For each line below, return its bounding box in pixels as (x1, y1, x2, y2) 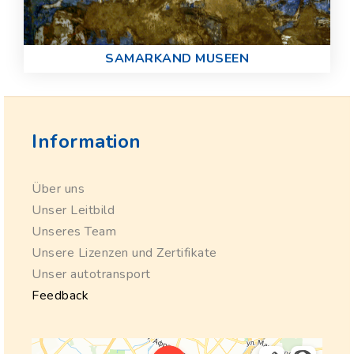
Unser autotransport (32, 265, 151, 284)
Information (32, 129, 141, 155)
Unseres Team (32, 223, 116, 241)
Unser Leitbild (32, 201, 115, 220)
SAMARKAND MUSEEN (105, 50, 249, 68)
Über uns (32, 180, 85, 198)
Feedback (32, 287, 88, 305)
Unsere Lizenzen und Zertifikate (32, 244, 217, 262)
